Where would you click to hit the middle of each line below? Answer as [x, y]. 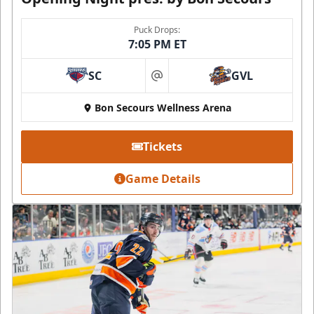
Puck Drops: [157, 29]
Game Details [163, 178]
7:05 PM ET [157, 44]
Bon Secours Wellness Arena [163, 107]
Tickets [163, 146]
